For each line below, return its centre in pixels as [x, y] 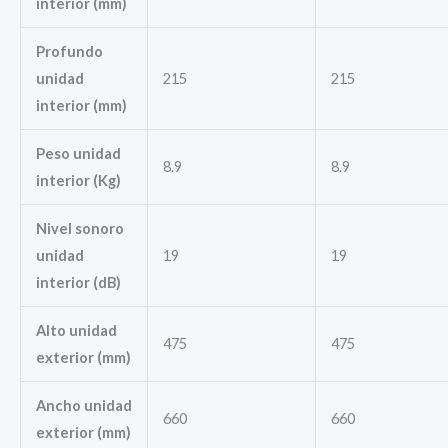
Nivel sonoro [79, 229]
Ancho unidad [83, 406]
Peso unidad [78, 154]
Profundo [69, 52]
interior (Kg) [78, 181]
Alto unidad [76, 331]
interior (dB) [78, 283]
